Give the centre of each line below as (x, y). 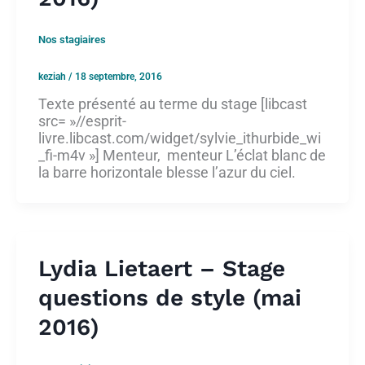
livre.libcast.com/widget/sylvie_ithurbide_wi (180, 138)
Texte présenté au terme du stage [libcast (173, 103)
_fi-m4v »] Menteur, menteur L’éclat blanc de (182, 155)
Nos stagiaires (72, 39)
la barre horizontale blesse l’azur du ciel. (167, 172)
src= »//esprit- (82, 121)
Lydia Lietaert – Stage (162, 268)
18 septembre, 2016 (119, 76)
